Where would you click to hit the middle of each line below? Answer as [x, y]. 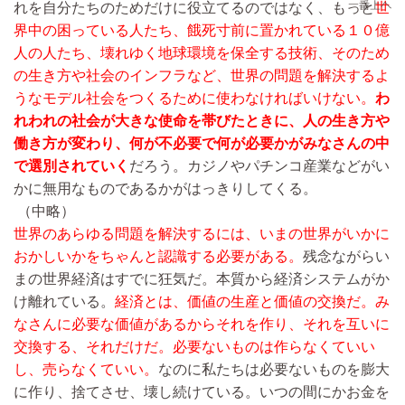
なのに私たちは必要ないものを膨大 [274, 369]
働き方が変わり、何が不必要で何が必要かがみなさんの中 [202, 143]
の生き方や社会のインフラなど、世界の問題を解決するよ [202, 75]
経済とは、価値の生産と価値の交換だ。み [252, 301]
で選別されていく [71, 165]
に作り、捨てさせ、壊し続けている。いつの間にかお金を [202, 391]
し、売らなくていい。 [86, 369]
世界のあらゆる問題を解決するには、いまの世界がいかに [202, 233]
